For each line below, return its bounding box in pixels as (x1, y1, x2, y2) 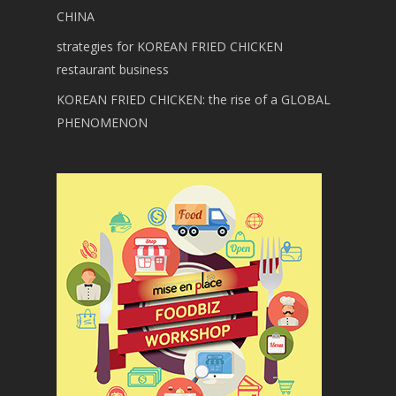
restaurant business (57, 61, 169, 78)
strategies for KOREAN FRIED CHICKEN (57, 38, 283, 55)
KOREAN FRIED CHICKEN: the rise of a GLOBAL (57, 91, 331, 108)
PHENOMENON (57, 114, 148, 131)
